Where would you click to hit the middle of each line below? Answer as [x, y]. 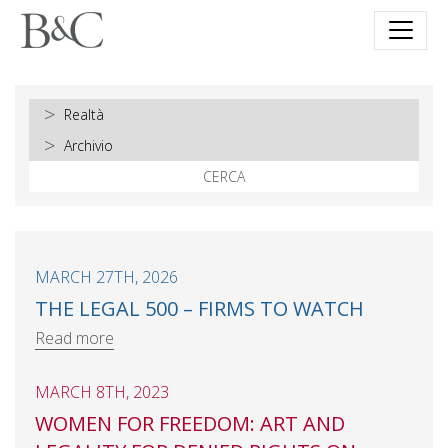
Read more [74, 337]
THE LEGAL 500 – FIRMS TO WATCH [199, 308]
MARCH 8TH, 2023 [102, 392]
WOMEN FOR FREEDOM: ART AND [190, 423]
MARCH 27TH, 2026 [106, 277]
